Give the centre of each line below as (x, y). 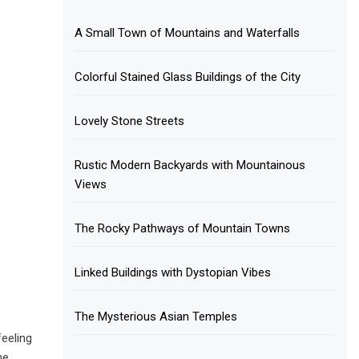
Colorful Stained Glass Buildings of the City (188, 77)
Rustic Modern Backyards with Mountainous (190, 165)
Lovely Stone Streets (130, 121)
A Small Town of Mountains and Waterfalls (188, 32)
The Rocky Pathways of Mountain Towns (183, 228)
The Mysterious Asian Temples (156, 316)
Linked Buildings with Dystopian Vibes (173, 272)
